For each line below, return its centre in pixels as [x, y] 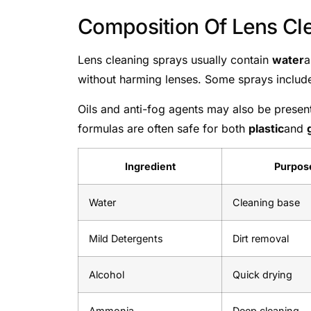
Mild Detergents [126, 239]
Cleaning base [266, 203]
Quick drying [262, 275]
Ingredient [150, 167]
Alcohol [107, 275]
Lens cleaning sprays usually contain [175, 60]
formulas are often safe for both [163, 128]
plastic [266, 128]
